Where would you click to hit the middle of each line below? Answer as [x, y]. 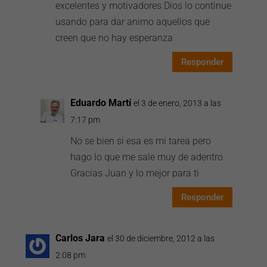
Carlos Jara [80, 238]
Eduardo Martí [101, 103]
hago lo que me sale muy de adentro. [148, 157]
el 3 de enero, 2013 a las [178, 103]
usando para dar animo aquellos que [133, 22]
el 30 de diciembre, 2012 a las [161, 238]
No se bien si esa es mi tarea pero [141, 141]
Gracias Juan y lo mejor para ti [135, 173]
